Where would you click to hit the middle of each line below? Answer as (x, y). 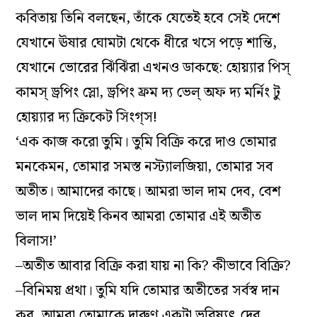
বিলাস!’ (36, 241)
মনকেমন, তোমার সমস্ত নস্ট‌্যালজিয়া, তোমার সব (145, 167)
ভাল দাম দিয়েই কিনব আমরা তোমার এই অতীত (139, 216)
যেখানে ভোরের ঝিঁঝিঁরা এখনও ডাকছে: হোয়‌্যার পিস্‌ (153, 68)
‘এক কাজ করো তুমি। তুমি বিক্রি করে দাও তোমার (146, 142)
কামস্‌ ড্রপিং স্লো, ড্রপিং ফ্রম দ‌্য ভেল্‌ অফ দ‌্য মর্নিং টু (148, 92)
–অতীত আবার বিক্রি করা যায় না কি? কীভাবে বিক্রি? (154, 266)
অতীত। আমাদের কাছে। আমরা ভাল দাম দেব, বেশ (149, 191)
